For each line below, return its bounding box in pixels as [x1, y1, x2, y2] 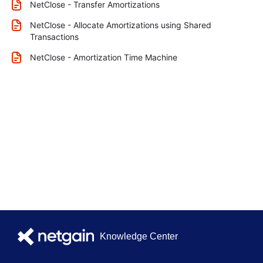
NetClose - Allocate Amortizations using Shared [30, 20, 211, 30]
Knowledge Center [99, 231, 178, 241]
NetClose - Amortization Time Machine [30, 52, 177, 62]
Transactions [30, 32, 79, 42]
